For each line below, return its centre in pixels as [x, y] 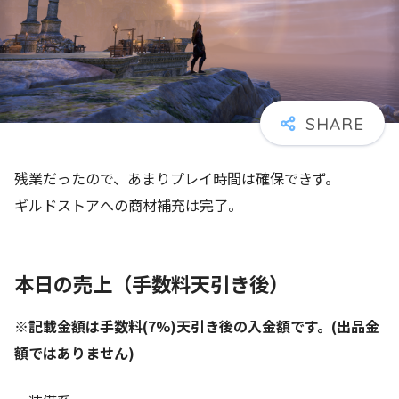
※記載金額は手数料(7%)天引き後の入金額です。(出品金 [197, 326]
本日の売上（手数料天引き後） [151, 283]
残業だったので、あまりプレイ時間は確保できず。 [177, 178]
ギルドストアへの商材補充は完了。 [128, 204]
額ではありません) [74, 353]
